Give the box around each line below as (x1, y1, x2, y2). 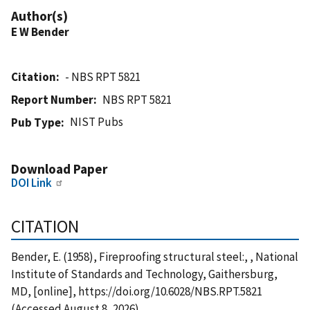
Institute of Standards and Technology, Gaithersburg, (11, 266, 277, 282)
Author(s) (11, 7, 68, 24)
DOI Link (11, 174, 52, 190)
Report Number (11, 91, 93, 107)
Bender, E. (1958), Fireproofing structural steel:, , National (11, 248, 298, 264)
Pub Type (11, 114, 61, 130)
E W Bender (11, 24, 69, 39)
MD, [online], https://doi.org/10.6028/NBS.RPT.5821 (11, 283, 262, 299)
